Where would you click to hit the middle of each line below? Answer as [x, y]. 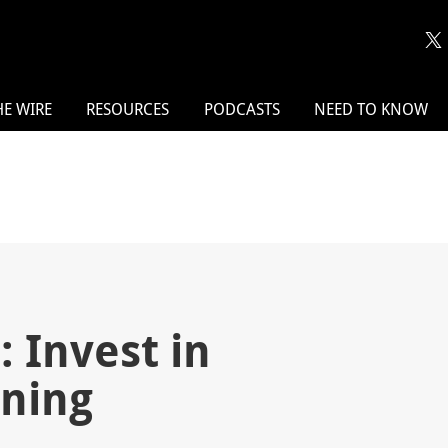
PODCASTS [241, 109]
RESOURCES [128, 109]
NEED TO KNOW [371, 109]
